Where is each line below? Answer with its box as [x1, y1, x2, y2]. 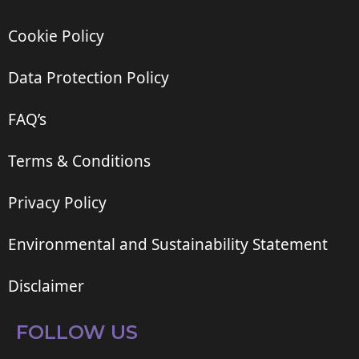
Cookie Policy [8, 26, 104, 47]
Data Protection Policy [8, 67, 169, 89]
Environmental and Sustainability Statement [8, 234, 328, 256]
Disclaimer [8, 276, 84, 297]
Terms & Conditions [8, 151, 151, 172]
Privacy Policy [8, 192, 107, 214]
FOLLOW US [16, 321, 138, 345]
